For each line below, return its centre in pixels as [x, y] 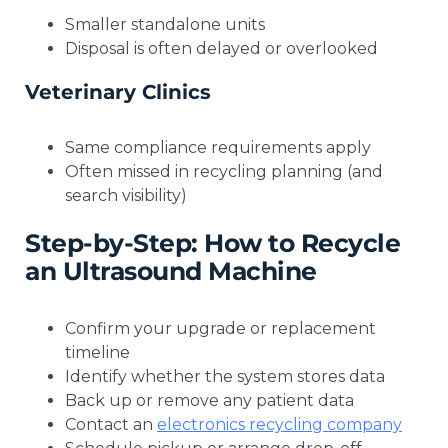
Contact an [111, 424]
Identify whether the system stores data [225, 376]
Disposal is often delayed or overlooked [221, 49]
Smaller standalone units [165, 25]
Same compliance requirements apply [218, 148]
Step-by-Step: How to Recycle [212, 242]
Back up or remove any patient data [209, 400]
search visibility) [126, 196]
